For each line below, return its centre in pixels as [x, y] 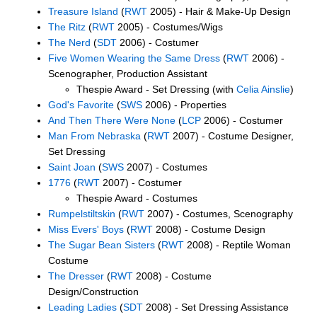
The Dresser [76, 276]
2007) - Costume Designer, [232, 136]
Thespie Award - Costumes [137, 198]
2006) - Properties [184, 104]
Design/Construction [93, 291]
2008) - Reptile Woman [237, 244]
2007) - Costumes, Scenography [219, 213]
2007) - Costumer [141, 182]
